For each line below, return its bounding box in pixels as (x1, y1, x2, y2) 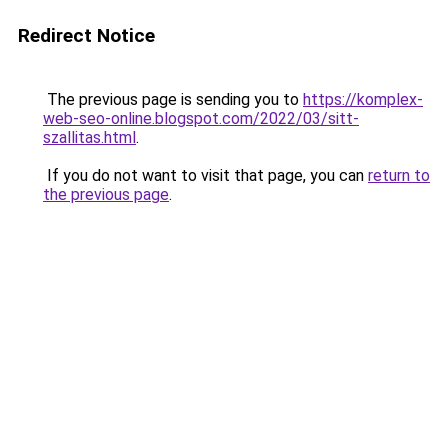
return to (368, 166, 430, 185)
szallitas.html (43, 128, 136, 147)
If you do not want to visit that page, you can (43, 166, 368, 185)
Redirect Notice (18, 24, 155, 47)
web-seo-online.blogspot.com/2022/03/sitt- (43, 109, 359, 128)
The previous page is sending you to (43, 90, 303, 109)
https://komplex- (303, 90, 423, 109)
